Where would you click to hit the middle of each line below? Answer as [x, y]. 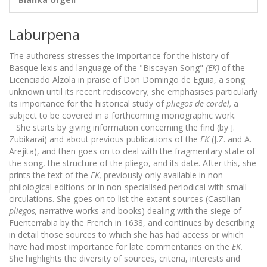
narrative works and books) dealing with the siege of [139, 211]
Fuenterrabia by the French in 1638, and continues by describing [132, 223]
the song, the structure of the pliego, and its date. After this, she [133, 163]
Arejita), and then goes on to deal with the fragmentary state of [132, 151]
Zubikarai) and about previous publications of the [105, 139]
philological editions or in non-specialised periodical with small [128, 187]
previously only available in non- [164, 175]
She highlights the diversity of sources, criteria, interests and [125, 258]
